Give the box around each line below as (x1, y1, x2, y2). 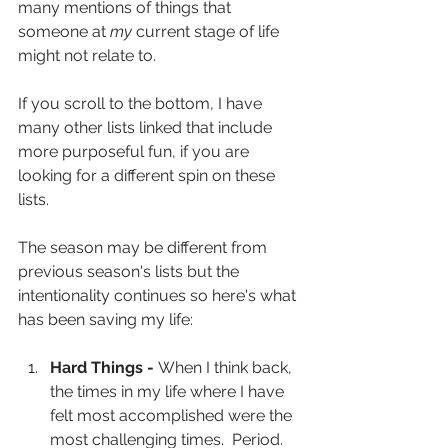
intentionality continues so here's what (18, 286, 300, 305)
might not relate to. (18, 46, 156, 65)
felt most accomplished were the (50, 406, 296, 425)
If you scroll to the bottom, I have (18, 94, 266, 113)
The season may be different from (18, 238, 271, 257)
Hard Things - (50, 358, 158, 377)
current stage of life (132, 22, 283, 41)
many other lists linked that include (18, 118, 276, 137)
